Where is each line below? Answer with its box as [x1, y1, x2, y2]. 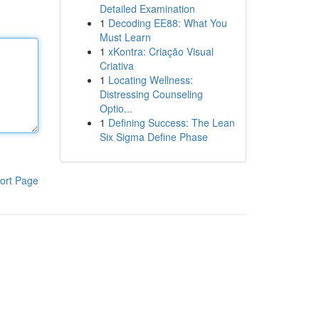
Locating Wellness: [108, 73, 193, 87]
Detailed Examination [99, 1, 195, 16]
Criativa [99, 58, 134, 73]
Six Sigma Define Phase [99, 130, 208, 144]
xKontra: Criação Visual [108, 44, 214, 58]
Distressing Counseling [99, 87, 203, 101]
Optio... [99, 101, 132, 115]
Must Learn [99, 30, 151, 44]
